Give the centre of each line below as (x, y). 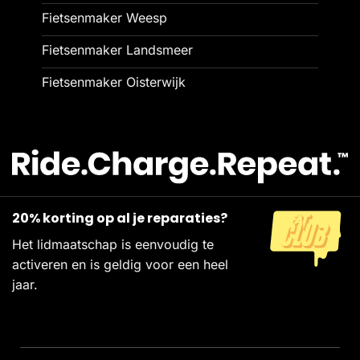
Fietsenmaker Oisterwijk (113, 82)
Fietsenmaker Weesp (104, 17)
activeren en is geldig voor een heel (120, 265)
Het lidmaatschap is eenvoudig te (113, 245)
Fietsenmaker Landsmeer (117, 49)
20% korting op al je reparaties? (120, 219)
